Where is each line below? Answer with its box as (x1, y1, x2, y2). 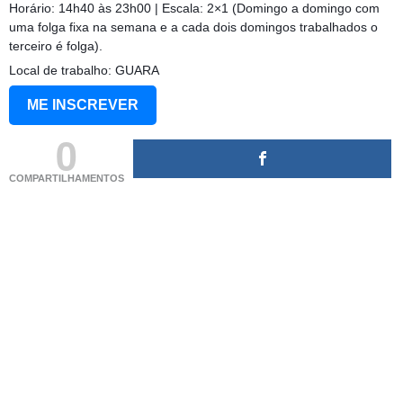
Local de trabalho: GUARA (9, 63, 159, 78)
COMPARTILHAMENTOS (9, 173, 124, 184)
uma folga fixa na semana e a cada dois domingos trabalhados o (9, 20, 378, 35)
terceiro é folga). (9, 39, 103, 54)
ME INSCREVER (27, 97, 139, 113)
